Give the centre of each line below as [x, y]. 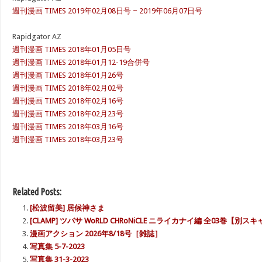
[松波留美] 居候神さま [67, 208]
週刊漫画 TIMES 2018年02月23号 [68, 114]
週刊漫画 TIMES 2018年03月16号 [68, 127]
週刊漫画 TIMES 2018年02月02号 [68, 88]
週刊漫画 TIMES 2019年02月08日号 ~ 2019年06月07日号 [107, 11]
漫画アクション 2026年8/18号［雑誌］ [96, 234]
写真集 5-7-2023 [57, 247]
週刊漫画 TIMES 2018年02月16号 [68, 101]
